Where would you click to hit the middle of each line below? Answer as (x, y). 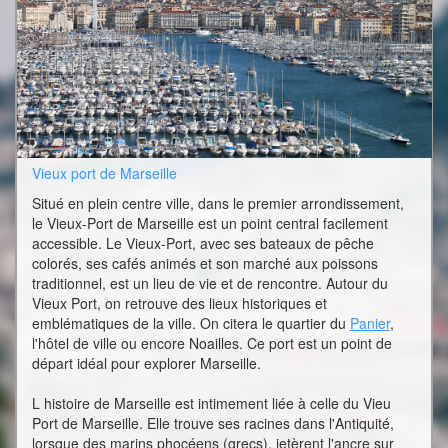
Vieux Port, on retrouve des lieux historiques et (179, 303)
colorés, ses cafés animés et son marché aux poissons (204, 263)
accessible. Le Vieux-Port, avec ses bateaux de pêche (202, 243)
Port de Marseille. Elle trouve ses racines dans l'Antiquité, (212, 423)
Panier (369, 323)
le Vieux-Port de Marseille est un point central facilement (209, 223)
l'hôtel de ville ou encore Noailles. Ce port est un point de (211, 343)
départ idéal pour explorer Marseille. (146, 363)
